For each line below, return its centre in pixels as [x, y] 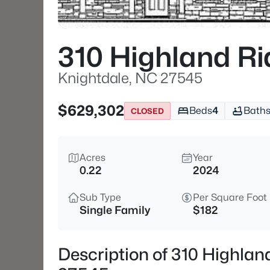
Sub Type [100, 197]
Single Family [115, 210]
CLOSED [147, 111]
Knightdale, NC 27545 [130, 78]
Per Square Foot [230, 197]
